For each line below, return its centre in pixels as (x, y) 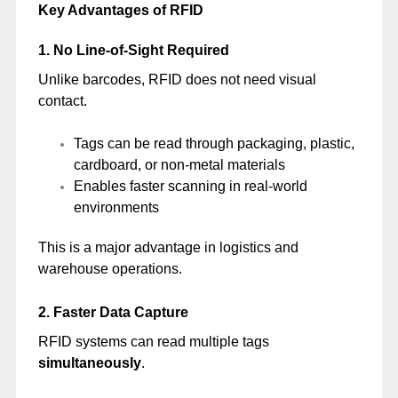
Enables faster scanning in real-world (190, 186)
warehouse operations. (110, 268)
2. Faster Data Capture (113, 312)
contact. (62, 101)
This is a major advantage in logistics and (168, 247)
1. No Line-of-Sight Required (133, 50)
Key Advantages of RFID (120, 10)
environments (116, 207)
